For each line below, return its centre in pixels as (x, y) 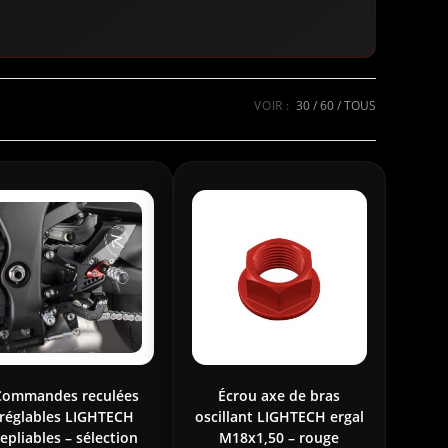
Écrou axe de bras (279, 396)
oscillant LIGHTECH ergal (279, 417)
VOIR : (272, 105)
